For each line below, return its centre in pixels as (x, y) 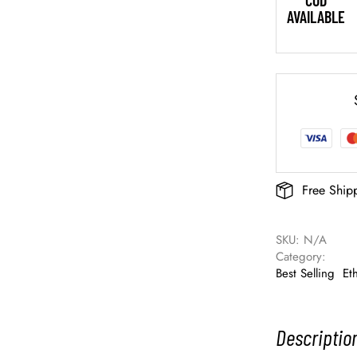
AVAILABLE (316, 17)
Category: (303, 257)
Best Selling (306, 274)
